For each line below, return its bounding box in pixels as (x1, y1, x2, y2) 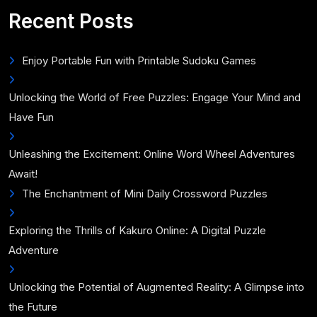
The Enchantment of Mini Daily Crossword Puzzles (22, 187, 267, 200)
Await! (8, 167, 38, 180)
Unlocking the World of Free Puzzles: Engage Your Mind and (8, 91, 301, 104)
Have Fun (8, 110, 54, 124)
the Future (8, 300, 57, 313)
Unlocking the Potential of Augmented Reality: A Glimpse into (8, 280, 304, 294)
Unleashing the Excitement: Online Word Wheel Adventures (8, 147, 295, 161)
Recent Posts (8, 9, 134, 33)
